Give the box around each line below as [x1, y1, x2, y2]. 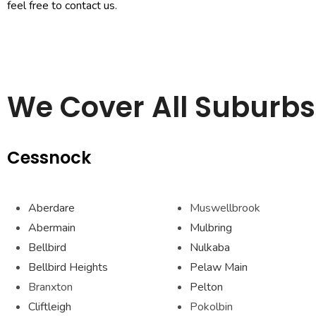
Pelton [189, 279, 223, 295]
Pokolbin [189, 299, 233, 315]
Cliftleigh [28, 299, 71, 315]
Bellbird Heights [28, 260, 108, 275]
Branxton [28, 279, 73, 295]
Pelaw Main [189, 260, 248, 275]
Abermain [28, 220, 75, 236]
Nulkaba [189, 240, 230, 255]
